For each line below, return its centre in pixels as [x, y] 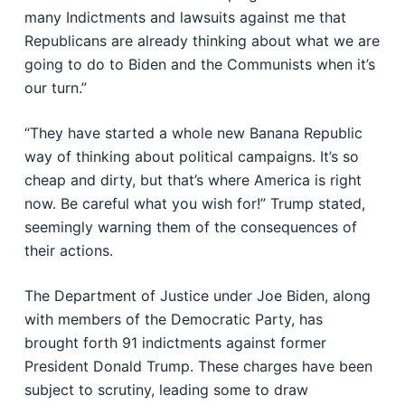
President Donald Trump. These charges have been [198, 366]
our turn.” [55, 88]
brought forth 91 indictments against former [175, 343]
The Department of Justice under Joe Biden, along [197, 296]
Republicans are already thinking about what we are [202, 41]
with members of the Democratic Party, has [173, 319]
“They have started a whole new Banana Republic [193, 133]
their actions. [68, 250]
